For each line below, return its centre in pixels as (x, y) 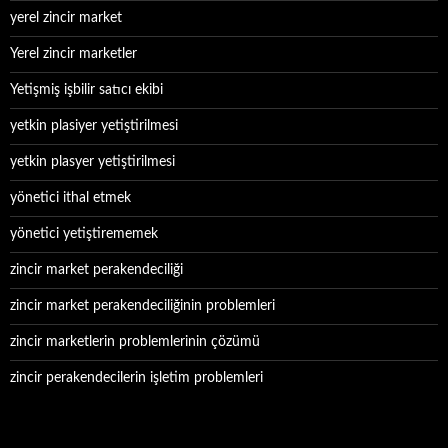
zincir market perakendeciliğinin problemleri (142, 306)
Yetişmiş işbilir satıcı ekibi (86, 90)
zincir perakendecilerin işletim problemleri (136, 378)
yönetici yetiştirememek (84, 234)
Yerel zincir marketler (73, 54)
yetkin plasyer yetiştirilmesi (92, 162)
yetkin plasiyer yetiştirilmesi (94, 126)
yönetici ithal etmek (70, 198)
